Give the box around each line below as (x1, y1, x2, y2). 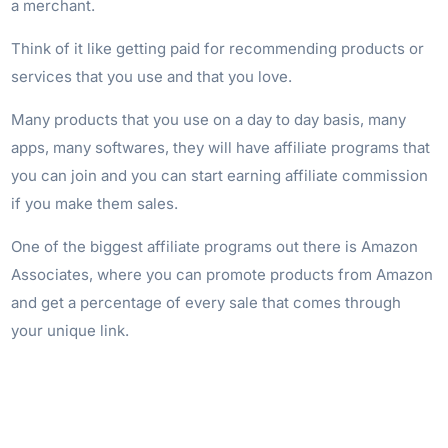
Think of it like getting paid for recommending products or (11, 38, 425, 58)
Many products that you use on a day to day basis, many (11, 109, 407, 129)
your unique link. (11, 320, 130, 340)
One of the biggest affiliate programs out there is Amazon (11, 236, 419, 256)
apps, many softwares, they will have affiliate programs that (11, 137, 431, 157)
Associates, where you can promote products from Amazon (11, 264, 434, 284)
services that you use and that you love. (11, 66, 293, 86)
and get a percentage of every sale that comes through (11, 292, 402, 312)
